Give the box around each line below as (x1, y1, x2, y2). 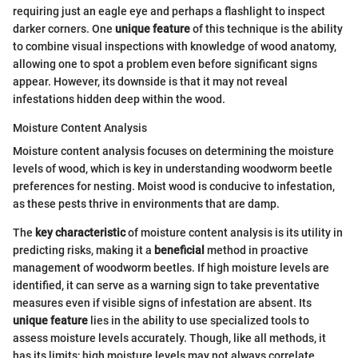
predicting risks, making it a (13, 243, 154, 257)
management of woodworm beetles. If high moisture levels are (13, 261, 329, 274)
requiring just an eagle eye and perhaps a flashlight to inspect (13, 4, 325, 18)
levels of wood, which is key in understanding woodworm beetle (13, 161, 332, 175)
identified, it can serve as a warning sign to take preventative (13, 278, 320, 292)
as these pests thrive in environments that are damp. (13, 197, 280, 210)
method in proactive (205, 243, 308, 257)
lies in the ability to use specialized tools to (88, 313, 309, 327)
